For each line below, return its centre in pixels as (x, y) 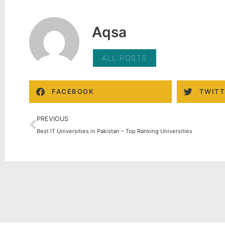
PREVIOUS (52, 119)
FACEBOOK (73, 91)
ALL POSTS (125, 58)
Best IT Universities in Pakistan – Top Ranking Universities (115, 131)
